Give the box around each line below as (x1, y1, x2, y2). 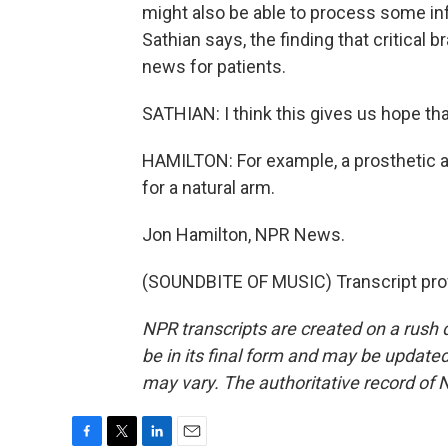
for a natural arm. (142, 177, 275, 198)
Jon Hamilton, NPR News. (142, 224, 345, 245)
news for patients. (142, 56, 286, 77)
